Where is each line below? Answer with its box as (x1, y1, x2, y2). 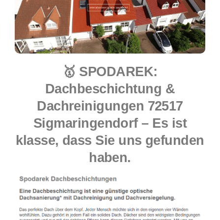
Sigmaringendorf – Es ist (33, 115, 187, 131)
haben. (89, 150, 131, 165)
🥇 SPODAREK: (62, 64, 158, 79)
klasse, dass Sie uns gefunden (16, 133, 204, 148)
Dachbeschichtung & (45, 81, 175, 96)
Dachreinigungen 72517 (37, 98, 183, 113)
